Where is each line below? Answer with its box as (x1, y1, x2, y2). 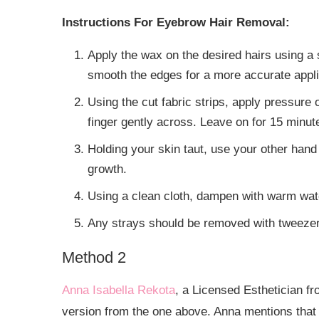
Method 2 (62, 249, 126, 267)
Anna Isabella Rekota (62, 283, 175, 298)
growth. (88, 162, 127, 177)
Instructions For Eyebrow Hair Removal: (62, 16, 290, 30)
